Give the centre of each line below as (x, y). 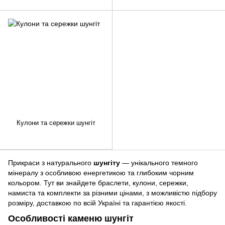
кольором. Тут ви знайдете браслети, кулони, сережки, (98, 183)
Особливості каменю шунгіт (71, 219)
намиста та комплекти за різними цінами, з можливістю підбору (113, 193)
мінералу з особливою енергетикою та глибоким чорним (101, 173)
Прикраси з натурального (51, 163)
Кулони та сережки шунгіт (56, 123)
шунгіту (107, 163)
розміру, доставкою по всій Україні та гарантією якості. (97, 203)
